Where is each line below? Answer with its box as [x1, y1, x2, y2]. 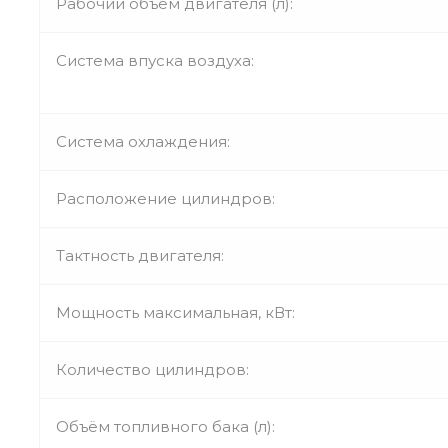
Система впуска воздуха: [56, 50, 254, 70]
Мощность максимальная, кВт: [56, 302, 295, 322]
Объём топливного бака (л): [56, 416, 275, 436]
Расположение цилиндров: [56, 188, 275, 208]
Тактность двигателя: [56, 245, 224, 265]
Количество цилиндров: [56, 359, 249, 379]
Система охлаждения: [56, 131, 230, 151]
